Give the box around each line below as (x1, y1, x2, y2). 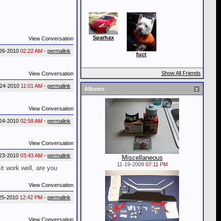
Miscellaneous (121, 154, 163, 161)
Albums (84, 86, 105, 92)
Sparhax (93, 35, 114, 40)
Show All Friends (161, 70, 201, 76)
